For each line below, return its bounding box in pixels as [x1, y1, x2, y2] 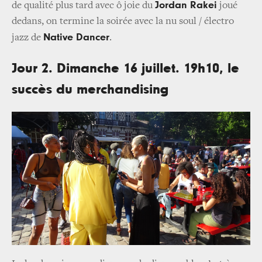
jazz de [12, 33, 43, 44]
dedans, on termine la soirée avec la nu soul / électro [12, 16, 234, 27]
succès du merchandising [12, 82, 168, 97]
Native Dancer [43, 32, 109, 43]
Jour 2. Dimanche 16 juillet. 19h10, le [12, 61, 239, 76]
